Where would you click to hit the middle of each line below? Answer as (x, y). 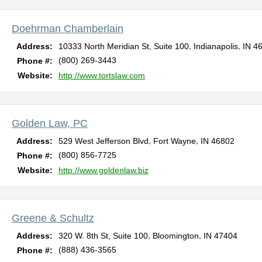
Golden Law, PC (50, 124)
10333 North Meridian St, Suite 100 (124, 46)
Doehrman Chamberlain (68, 29)
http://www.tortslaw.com (102, 76)
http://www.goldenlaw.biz (104, 170)
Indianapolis (216, 46)
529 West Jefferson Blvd (104, 141)
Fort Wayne (175, 141)
